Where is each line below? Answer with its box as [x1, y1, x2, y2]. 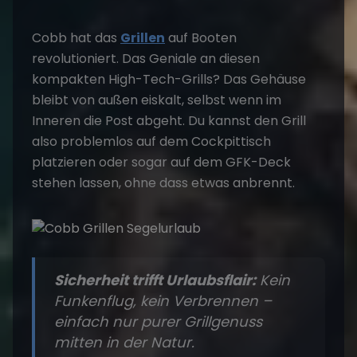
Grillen [120, 29, 165, 47]
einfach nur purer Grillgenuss [54, 312, 262, 331]
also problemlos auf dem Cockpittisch [32, 132, 271, 151]
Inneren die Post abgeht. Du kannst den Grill [32, 112, 306, 130]
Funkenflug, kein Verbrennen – [54, 291, 272, 311]
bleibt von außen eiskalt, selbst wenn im [32, 91, 281, 109]
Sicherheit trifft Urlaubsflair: [54, 270, 256, 290]
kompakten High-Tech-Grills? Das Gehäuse [32, 70, 306, 88]
